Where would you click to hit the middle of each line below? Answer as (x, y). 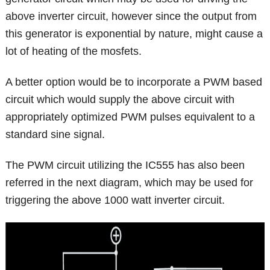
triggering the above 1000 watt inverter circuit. (115, 200)
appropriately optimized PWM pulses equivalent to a (130, 117)
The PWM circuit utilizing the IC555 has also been (125, 165)
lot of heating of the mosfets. (74, 52)
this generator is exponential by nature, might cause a (134, 34)
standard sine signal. (55, 135)
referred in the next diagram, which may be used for (130, 183)
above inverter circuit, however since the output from (131, 17)
